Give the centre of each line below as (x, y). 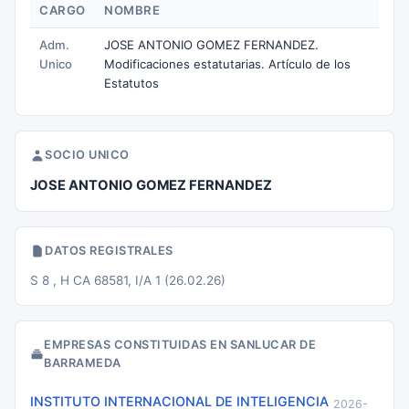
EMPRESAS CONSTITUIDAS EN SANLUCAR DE (180, 345)
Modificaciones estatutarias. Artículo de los (227, 64)
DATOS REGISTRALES (109, 251)
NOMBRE (132, 10)
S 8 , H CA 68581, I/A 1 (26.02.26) (128, 280)
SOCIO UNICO (87, 155)
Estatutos (131, 83)
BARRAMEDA (83, 363)
